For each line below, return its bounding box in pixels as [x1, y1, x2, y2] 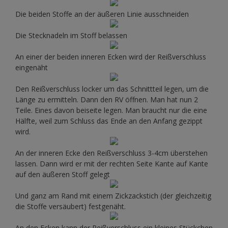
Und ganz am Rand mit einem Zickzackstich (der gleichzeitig [15, 191, 211, 201]
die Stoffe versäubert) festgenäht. [15, 202, 126, 212]
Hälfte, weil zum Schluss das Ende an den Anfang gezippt [15, 116, 203, 126]
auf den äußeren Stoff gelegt [15, 169, 110, 180]
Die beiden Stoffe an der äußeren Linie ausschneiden [15, 9, 189, 19]
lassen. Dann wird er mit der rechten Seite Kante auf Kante [15, 159, 208, 169]
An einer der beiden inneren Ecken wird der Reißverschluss [15, 52, 206, 62]
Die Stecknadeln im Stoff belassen [15, 31, 127, 41]
